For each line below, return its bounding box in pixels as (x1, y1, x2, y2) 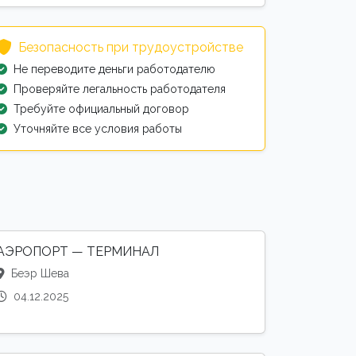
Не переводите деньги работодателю (14, 63, 215, 76)
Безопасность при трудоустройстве (18, 40, 243, 56)
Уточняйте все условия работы (14, 122, 182, 136)
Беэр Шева (8, 267, 69, 281)
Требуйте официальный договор (14, 103, 189, 116)
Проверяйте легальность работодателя (14, 83, 226, 96)
